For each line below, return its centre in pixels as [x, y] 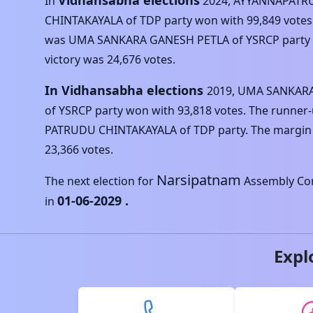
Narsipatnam [199, 180]
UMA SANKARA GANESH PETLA [149, 40]
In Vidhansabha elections [124, 90]
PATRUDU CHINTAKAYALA [111, 130]
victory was [74, 59]
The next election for [99, 181]
